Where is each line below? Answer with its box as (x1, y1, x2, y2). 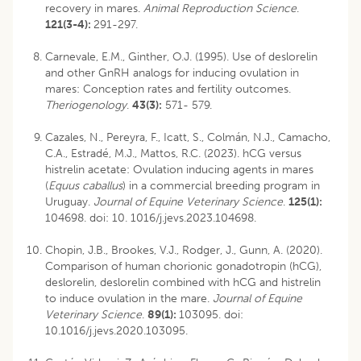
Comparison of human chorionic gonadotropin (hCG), (45, 259, 322, 273)
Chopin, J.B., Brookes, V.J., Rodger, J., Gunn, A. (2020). (45, 243, 322, 257)
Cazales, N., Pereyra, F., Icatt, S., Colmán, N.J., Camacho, (45, 130, 330, 144)
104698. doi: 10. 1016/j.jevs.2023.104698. (45, 210, 256, 225)
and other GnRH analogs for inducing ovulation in (45, 65, 299, 80)
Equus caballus (48, 178, 122, 193)
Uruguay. (45, 194, 93, 209)
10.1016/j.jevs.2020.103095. (45, 323, 188, 338)
